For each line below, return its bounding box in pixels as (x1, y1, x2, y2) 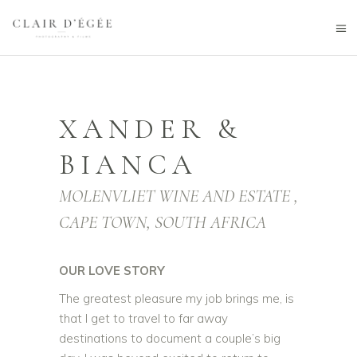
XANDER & (59, 112, 242, 146)
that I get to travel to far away (59, 311, 228, 326)
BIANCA (59, 148, 198, 182)
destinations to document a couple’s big (59, 331, 280, 346)
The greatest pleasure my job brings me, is (59, 291, 294, 306)
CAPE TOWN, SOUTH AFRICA (59, 212, 266, 233)
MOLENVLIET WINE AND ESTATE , (59, 186, 298, 206)
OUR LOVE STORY (59, 263, 165, 278)
